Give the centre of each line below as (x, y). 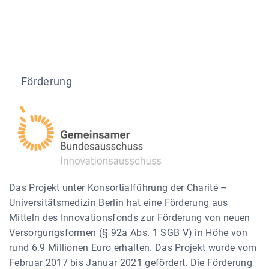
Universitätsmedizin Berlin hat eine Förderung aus (119, 202)
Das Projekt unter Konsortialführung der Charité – (118, 187)
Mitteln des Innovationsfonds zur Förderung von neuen (130, 217)
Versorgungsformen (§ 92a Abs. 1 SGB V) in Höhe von (128, 232)
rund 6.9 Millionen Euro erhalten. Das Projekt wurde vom (133, 247)
